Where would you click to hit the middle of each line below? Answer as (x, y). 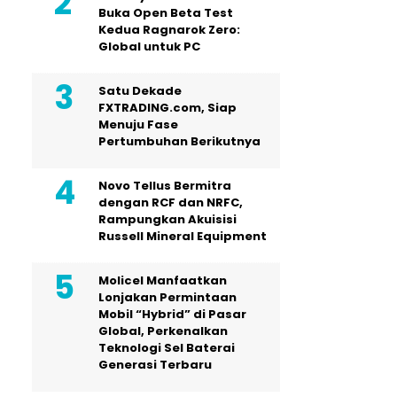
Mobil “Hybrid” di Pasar (172, 314)
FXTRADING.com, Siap (167, 108)
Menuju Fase (138, 125)
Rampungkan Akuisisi (167, 219)
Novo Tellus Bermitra (165, 186)
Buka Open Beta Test (166, 13)
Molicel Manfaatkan (163, 280)
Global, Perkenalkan (163, 331)
